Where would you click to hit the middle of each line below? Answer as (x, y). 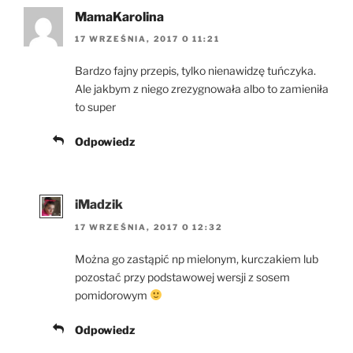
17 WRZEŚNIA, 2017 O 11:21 (147, 39)
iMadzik (99, 205)
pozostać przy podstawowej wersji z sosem (182, 277)
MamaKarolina (119, 17)
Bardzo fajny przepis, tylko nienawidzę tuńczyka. (195, 71)
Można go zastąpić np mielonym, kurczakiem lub (197, 258)
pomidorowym (112, 295)
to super (95, 107)
